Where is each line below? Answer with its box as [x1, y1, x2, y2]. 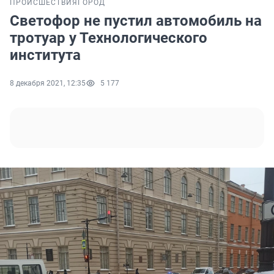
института [10, 46, 81, 64]
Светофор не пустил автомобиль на [10, 12, 262, 30]
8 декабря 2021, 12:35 [10, 79, 86, 88]
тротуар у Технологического [10, 29, 207, 47]
